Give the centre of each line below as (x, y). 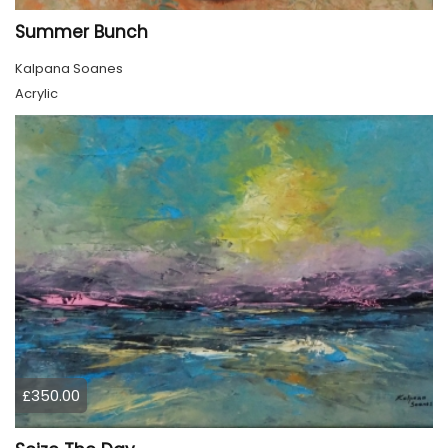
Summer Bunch (81, 31)
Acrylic (36, 93)
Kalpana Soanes (69, 68)
